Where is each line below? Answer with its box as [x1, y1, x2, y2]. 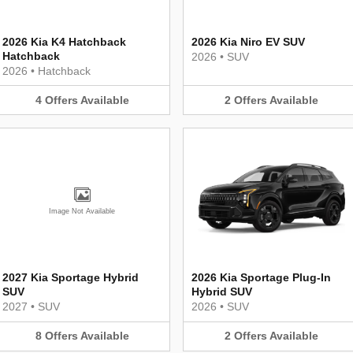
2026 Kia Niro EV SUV [191, 35, 305, 48]
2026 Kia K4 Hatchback [2, 35, 126, 48]
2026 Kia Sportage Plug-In [191, 271, 331, 284]
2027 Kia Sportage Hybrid [2, 271, 139, 284]
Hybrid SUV [191, 285, 252, 298]
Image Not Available [49, 207, 115, 215]
